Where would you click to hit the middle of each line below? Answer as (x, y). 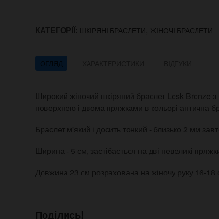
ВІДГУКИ (178, 63)
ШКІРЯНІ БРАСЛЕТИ (113, 30)
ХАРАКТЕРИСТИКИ (113, 63)
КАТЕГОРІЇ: (57, 30)
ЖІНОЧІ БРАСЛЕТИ (181, 30)
